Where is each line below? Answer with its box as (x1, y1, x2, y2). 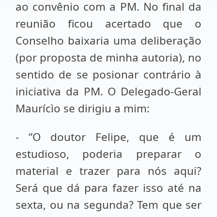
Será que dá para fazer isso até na (15, 180, 201, 195)
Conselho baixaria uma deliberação (15, 33, 201, 48)
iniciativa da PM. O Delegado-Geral (15, 84, 201, 99)
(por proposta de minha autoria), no (15, 50, 201, 65)
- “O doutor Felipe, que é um (15, 129, 201, 144)
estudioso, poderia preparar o (15, 146, 201, 161)
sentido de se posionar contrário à (15, 67, 201, 82)
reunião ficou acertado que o (15, 16, 201, 31)
